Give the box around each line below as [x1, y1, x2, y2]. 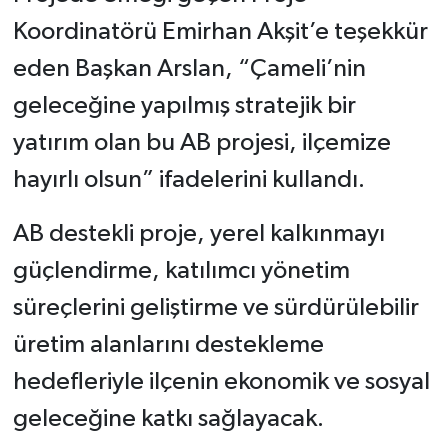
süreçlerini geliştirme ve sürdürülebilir [12, 294, 419, 320]
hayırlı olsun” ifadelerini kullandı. [12, 166, 365, 192]
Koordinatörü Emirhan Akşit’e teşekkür [12, 18, 428, 44]
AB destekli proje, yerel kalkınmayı [12, 220, 385, 246]
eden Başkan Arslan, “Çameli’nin [12, 55, 366, 81]
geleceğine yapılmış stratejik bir [12, 92, 356, 118]
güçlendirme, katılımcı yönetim [12, 257, 350, 283]
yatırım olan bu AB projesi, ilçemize [12, 129, 391, 155]
